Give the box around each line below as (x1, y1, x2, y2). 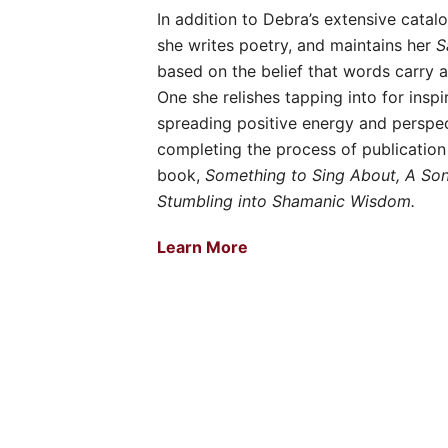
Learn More (157, 237, 248, 257)
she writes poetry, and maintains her (157, 35, 436, 55)
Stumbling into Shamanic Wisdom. (157, 191, 415, 211)
